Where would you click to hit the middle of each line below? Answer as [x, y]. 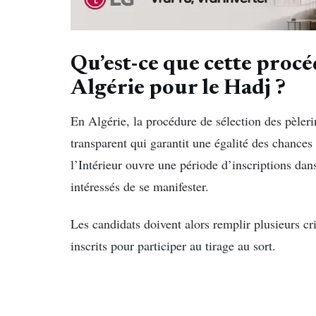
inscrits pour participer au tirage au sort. [173, 246]
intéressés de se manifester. [140, 186]
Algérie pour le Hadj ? [178, 89]
